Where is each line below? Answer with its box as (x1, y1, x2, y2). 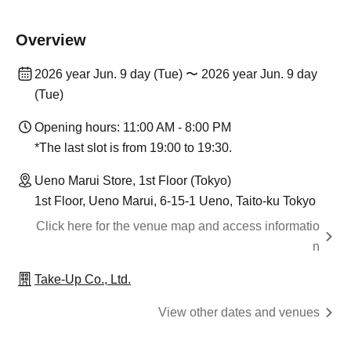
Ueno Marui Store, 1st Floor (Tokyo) (34, 174, 231, 187)
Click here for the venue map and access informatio (36, 219, 320, 233)
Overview (16, 31, 86, 49)
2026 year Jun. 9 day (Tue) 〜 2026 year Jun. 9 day (34, 67, 317, 81)
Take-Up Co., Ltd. (34, 273, 131, 286)
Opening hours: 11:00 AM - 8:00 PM (34, 121, 231, 134)
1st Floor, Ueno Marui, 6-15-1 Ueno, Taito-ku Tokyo (34, 194, 316, 208)
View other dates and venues (158, 306, 320, 319)
